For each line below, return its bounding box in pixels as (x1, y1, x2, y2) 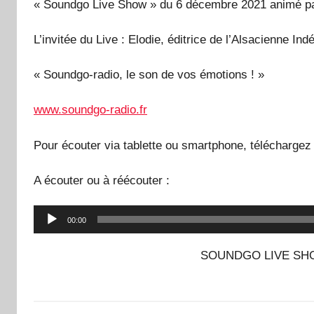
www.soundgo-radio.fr (34, 103, 147, 117)
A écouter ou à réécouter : (34, 173, 170, 187)
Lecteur (33, 207, 76, 222)
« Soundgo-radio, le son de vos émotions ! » (34, 68, 264, 82)
